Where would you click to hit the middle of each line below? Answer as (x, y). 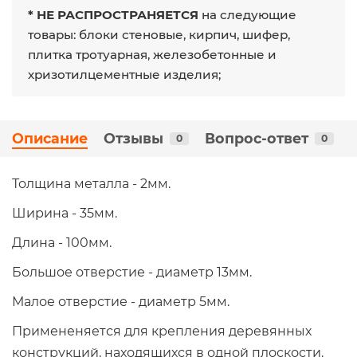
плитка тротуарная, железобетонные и (152, 54)
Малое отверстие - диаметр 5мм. (121, 301)
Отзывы (133, 138)
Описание (50, 138)
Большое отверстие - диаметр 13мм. (132, 272)
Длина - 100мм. (62, 242)
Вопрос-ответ (257, 138)
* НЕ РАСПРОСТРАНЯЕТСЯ (113, 14)
